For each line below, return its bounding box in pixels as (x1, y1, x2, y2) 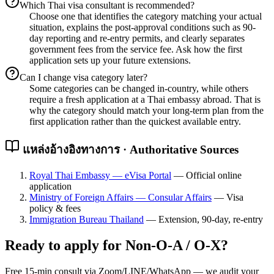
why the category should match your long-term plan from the (29, 105, 264, 116)
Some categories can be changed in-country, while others (29, 83, 248, 94)
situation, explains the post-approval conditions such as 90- (29, 22, 256, 33)
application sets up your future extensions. (29, 55, 191, 66)
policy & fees (29, 202, 81, 213)
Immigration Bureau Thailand (29, 213, 144, 224)
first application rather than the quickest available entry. (29, 116, 241, 127)
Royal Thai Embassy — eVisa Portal (29, 169, 171, 180)
